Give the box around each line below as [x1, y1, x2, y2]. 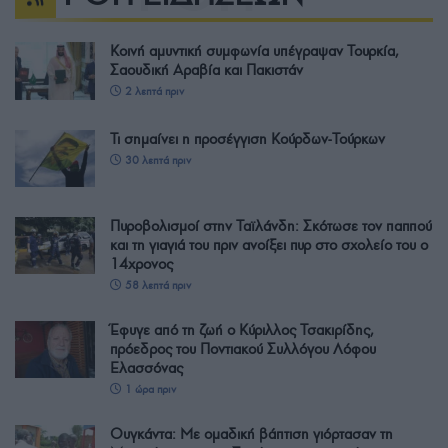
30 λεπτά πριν [122, 152, 191, 167]
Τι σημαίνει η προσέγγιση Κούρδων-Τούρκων [110, 129, 385, 148]
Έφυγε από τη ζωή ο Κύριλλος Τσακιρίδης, [110, 320, 374, 339]
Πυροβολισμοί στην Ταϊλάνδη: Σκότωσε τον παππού [110, 216, 432, 235]
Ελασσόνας [110, 358, 183, 377]
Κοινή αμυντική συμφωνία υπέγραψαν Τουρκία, [110, 42, 399, 61]
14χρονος [110, 254, 173, 273]
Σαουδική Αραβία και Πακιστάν [110, 61, 303, 80]
